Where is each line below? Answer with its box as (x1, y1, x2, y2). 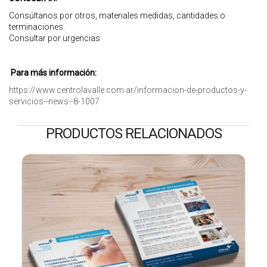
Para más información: (9, 67, 97, 77)
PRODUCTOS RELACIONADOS (45, 125, 222, 142)
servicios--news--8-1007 (9, 96, 100, 106)
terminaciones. (9, 21, 65, 32)
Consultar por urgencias (9, 33, 100, 43)
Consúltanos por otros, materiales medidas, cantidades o (9, 10, 225, 20)
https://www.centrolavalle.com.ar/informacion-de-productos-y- (9, 85, 247, 95)
